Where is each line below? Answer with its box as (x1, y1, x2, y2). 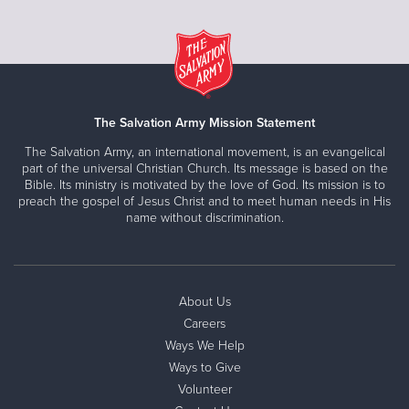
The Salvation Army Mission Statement (94, 114, 315, 131)
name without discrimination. (125, 209, 284, 225)
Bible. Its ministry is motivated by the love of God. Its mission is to (24, 176, 385, 193)
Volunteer (177, 381, 232, 397)
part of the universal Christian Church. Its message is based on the (21, 160, 388, 176)
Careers (184, 315, 225, 331)
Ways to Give (168, 359, 241, 375)
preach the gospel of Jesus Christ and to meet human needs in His (18, 193, 391, 209)
